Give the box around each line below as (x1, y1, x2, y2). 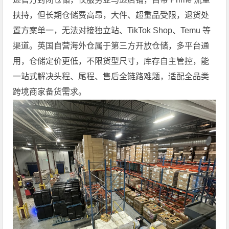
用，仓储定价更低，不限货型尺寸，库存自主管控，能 (13, 57, 210, 65)
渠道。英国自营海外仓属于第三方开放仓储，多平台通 (13, 41, 210, 50)
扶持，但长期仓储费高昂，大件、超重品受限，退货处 (13, 11, 210, 19)
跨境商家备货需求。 (13, 87, 87, 96)
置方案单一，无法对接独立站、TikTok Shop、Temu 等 (13, 26, 211, 35)
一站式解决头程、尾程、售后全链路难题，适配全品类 (13, 72, 210, 81)
